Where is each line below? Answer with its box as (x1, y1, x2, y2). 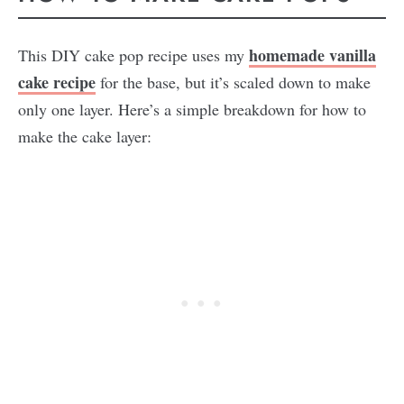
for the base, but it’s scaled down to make (96, 70, 371, 93)
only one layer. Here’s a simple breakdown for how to (18, 97, 366, 120)
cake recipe (18, 69, 96, 94)
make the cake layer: (18, 124, 151, 147)
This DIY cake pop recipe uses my (18, 43, 249, 66)
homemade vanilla (249, 42, 376, 67)
